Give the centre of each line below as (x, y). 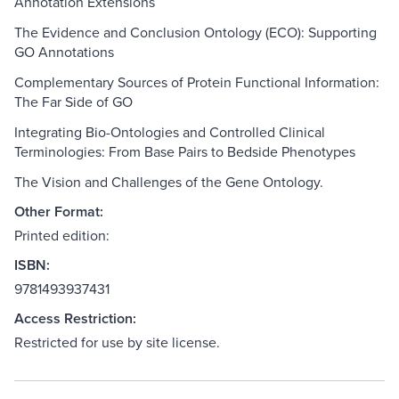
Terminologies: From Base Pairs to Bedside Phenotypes (185, 152)
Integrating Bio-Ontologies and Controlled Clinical (170, 132)
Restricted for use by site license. (117, 342)
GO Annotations (64, 52)
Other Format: (59, 212)
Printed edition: (62, 236)
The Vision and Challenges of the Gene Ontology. (169, 182)
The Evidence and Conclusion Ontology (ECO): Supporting (195, 33)
